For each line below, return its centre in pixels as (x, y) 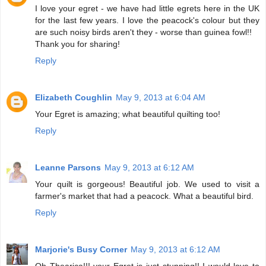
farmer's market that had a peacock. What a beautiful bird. (144, 196)
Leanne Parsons (68, 167)
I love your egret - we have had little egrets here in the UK (147, 8)
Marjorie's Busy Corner (81, 249)
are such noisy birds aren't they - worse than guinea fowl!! (143, 32)
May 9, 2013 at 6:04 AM (161, 97)
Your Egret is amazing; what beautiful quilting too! (128, 114)
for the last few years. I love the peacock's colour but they (147, 20)
